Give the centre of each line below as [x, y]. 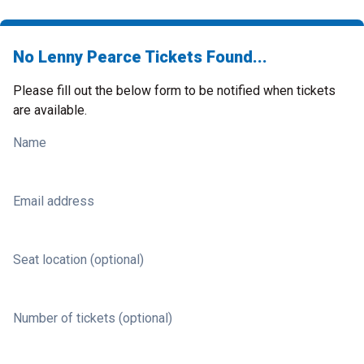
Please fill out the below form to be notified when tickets [174, 91]
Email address [54, 201]
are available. [50, 110]
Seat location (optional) [78, 260]
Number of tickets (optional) [93, 318]
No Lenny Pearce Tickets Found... [140, 57]
